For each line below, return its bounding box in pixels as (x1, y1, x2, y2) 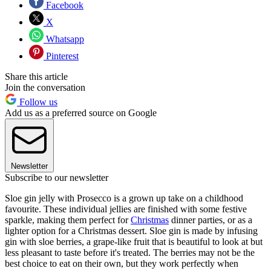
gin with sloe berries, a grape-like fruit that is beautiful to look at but (5, 237, 263, 247)
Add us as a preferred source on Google (5, 108, 157, 119)
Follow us (17, 97, 57, 108)
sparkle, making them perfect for (5, 215, 131, 226)
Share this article (5, 71, 68, 82)
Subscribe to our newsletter (5, 172, 108, 183)
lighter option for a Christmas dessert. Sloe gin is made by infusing (5, 226, 258, 237)
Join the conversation (5, 82, 85, 93)
